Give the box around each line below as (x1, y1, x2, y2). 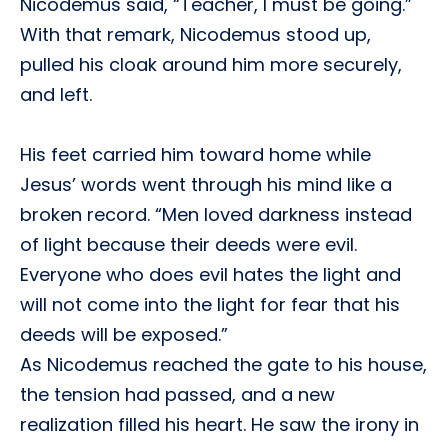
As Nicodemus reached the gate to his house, (20, 352, 427, 377)
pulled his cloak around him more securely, (20, 52, 402, 77)
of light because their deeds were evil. (20, 232, 357, 257)
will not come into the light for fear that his (20, 292, 400, 317)
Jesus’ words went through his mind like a (20, 172, 392, 197)
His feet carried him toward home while (20, 142, 371, 167)
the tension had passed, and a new (20, 382, 335, 407)
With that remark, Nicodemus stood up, (20, 22, 371, 47)
